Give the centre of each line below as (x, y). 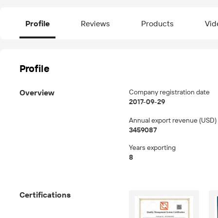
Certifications (45, 195)
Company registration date (169, 92)
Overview (37, 93)
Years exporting (152, 148)
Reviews (95, 24)
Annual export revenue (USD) (173, 120)
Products (157, 24)
